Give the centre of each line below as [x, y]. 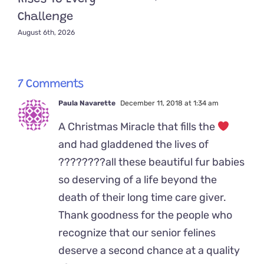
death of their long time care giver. [142, 197]
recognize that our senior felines [137, 232]
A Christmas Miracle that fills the [138, 126]
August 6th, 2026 [46, 33]
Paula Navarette [87, 103]
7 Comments [50, 84]
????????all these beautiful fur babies [151, 162]
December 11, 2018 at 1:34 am [169, 103]
